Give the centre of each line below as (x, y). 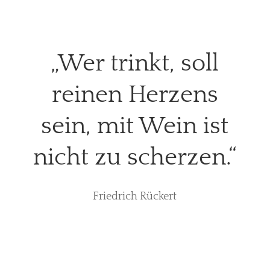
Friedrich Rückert (135, 197)
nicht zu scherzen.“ (135, 158)
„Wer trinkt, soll (135, 64)
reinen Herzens (135, 95)
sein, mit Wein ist (135, 126)
